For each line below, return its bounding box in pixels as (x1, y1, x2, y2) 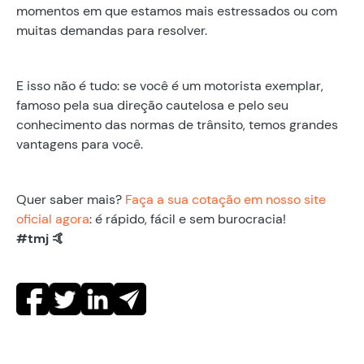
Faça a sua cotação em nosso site (125, 190, 326, 208)
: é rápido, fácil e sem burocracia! (89, 210, 286, 227)
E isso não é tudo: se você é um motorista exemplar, (16, 76, 323, 94)
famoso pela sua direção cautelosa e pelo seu (16, 96, 288, 114)
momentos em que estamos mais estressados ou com (16, 2, 337, 19)
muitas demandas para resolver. (16, 21, 207, 39)
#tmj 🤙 (16, 229, 65, 247)
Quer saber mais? (16, 190, 125, 208)
